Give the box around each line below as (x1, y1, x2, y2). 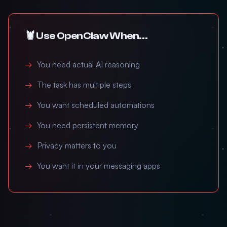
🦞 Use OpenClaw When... (25, 30, 148, 42)
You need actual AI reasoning (37, 59, 140, 69)
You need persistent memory (37, 120, 138, 130)
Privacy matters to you (37, 140, 117, 150)
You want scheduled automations (37, 100, 155, 110)
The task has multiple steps (37, 80, 131, 90)
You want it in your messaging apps (37, 161, 160, 171)
